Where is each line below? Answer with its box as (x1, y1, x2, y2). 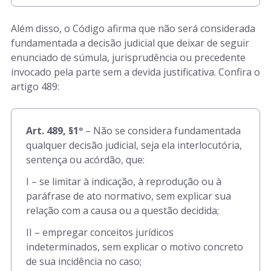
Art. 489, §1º (26, 124, 83, 137)
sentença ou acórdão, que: (26, 153, 145, 166)
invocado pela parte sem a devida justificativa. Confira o (11, 65, 260, 79)
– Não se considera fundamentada (83, 124, 241, 137)
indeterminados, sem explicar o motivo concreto (26, 240, 243, 253)
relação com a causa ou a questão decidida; (26, 204, 219, 217)
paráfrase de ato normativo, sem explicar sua (26, 189, 231, 203)
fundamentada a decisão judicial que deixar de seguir (11, 36, 249, 50)
